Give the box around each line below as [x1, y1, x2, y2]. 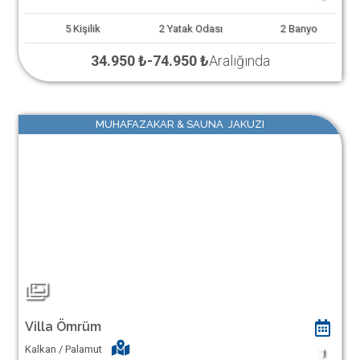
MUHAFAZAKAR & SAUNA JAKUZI [96, 118, 264, 130]
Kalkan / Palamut [24, 342, 102, 355]
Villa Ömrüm [24, 319, 101, 334]
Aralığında [208, 52, 270, 69]
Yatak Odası [166, 22, 223, 35]
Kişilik [73, 22, 101, 35]
